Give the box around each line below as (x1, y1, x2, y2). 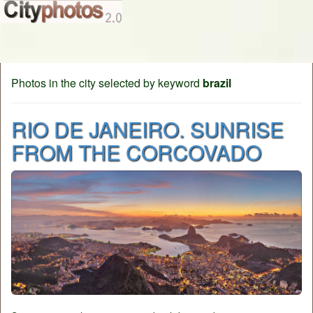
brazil (203, 75, 231, 91)
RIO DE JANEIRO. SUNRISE (11, 114, 284, 144)
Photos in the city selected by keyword (11, 75, 203, 91)
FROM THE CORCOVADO (11, 137, 261, 167)
